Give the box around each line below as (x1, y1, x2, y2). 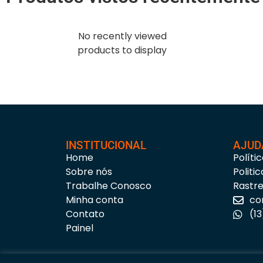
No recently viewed (77, 29, 167, 43)
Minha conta (66, 193, 123, 207)
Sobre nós (66, 165, 112, 179)
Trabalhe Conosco (66, 179, 151, 193)
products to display (77, 43, 167, 58)
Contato (66, 207, 104, 221)
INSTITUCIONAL (66, 139, 146, 153)
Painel (66, 221, 93, 235)
